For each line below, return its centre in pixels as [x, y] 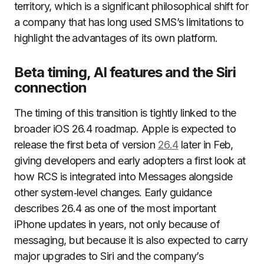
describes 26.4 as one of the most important [115, 208]
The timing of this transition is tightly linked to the [125, 113]
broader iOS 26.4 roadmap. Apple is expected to [125, 129]
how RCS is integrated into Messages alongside [123, 176]
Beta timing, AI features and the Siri [125, 72]
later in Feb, [206, 145]
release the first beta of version [86, 145]
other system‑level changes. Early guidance [113, 192]
